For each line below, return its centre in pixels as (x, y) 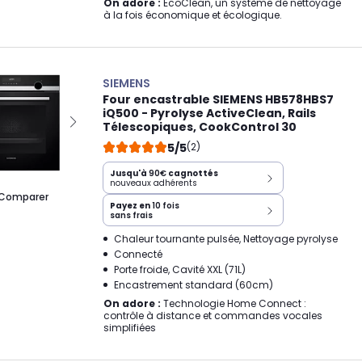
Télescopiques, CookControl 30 (200, 127)
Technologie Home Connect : (234, 303)
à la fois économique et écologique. (193, 15)
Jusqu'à (129, 173)
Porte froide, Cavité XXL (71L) (180, 269)
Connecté (138, 254)
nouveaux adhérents (154, 183)
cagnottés (192, 173)
